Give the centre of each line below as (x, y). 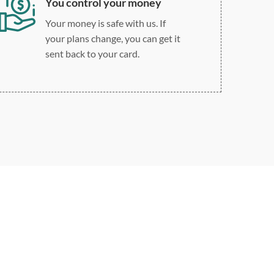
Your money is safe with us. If (105, 23)
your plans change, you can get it (113, 38)
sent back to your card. (92, 53)
